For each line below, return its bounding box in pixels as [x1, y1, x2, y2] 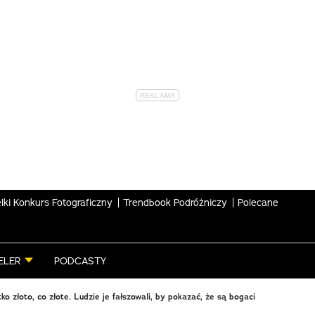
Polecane [238, 195, 278, 209]
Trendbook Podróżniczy [123, 195, 227, 209]
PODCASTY [54, 255, 106, 267]
